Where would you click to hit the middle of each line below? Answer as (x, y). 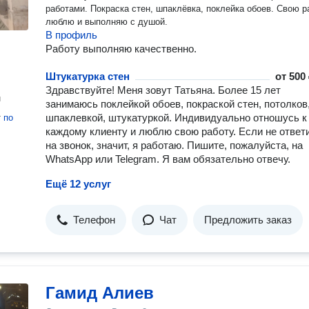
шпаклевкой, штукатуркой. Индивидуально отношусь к (176, 118)
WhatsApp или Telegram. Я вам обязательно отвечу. (168, 159)
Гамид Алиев (100, 293)
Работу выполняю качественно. (121, 49)
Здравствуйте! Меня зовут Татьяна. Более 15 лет (163, 90)
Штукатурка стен (88, 76)
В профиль (71, 35)
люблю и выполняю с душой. (107, 22)
